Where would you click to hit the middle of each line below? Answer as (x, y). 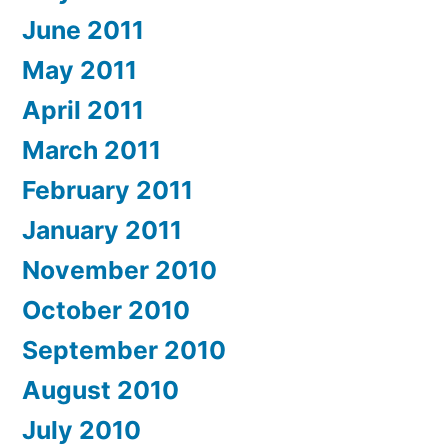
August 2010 (100, 389)
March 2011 (91, 149)
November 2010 (119, 269)
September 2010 (124, 349)
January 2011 (102, 229)
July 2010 (81, 429)
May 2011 (79, 69)
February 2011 (107, 189)
